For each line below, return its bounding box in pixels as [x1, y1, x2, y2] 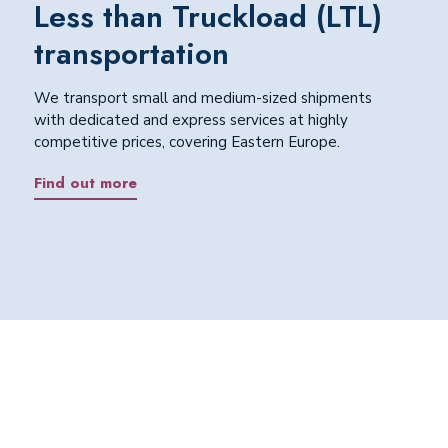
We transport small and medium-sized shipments [33, 88, 372, 109]
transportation [33, 32, 229, 76]
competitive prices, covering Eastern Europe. [33, 132, 340, 153]
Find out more [33, 171, 137, 194]
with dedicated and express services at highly [33, 110, 348, 131]
